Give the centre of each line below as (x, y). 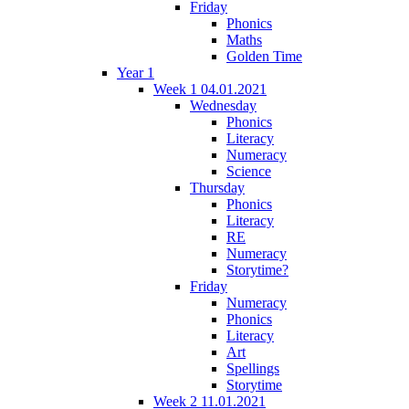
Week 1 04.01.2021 (210, 89)
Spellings (253, 368)
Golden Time (264, 56)
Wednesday (223, 105)
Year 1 (136, 72)
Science (249, 171)
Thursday (217, 187)
